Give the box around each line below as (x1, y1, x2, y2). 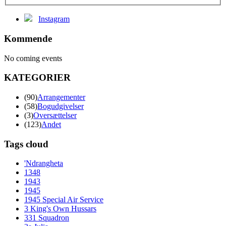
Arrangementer (37, 93, 85, 102)
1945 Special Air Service (24, 195, 103, 204)
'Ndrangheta (24, 159, 63, 168)
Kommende (4, 33, 52, 44)
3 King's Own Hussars (24, 204, 96, 213)
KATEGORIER (4, 72, 71, 83)
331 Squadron (24, 213, 69, 222)
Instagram (38, 15, 70, 24)
